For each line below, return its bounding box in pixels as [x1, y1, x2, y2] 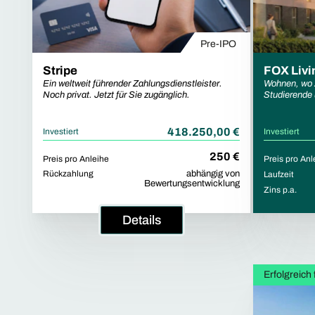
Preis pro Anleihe [43, 154, 109, 165]
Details [122, 213, 161, 228]
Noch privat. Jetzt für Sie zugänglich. [43, 90, 190, 101]
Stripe [43, 64, 77, 78]
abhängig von [186, 169, 240, 179]
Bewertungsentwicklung [144, 179, 240, 189]
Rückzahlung [43, 169, 94, 179]
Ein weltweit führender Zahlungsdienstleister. [43, 79, 222, 89]
